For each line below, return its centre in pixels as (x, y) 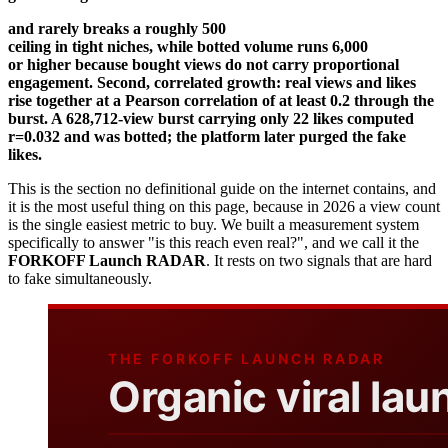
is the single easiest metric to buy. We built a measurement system (213, 225)
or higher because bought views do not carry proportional (203, 65)
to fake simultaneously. (80, 279)
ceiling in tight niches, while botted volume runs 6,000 (188, 47)
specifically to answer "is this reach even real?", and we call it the (213, 243)
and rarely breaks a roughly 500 (117, 29)
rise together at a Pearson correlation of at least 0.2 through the (221, 101)
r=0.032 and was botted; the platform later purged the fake (207, 137)
